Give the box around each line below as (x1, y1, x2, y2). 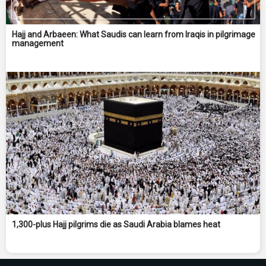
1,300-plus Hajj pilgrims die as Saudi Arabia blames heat (12, 220, 220, 230)
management (12, 39, 64, 49)
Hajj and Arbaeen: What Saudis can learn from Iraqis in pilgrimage (12, 30, 255, 40)
